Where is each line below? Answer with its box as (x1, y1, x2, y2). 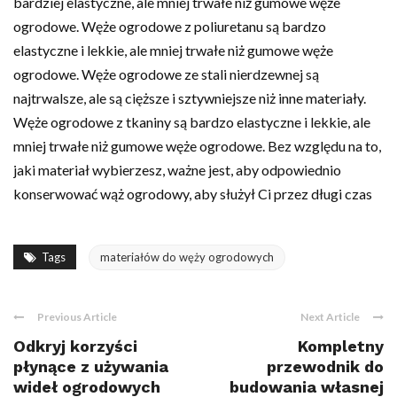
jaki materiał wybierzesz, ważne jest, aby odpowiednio (13, 160, 341, 178)
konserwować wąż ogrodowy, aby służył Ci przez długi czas (13, 184, 372, 202)
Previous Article (37, 309, 117, 323)
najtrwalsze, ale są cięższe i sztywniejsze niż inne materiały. (13, 89, 366, 106)
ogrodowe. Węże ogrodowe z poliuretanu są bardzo (13, 17, 326, 35)
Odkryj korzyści (13, 336, 137, 355)
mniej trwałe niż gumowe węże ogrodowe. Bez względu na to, (13, 136, 381, 154)
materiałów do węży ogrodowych (100, 249, 274, 264)
